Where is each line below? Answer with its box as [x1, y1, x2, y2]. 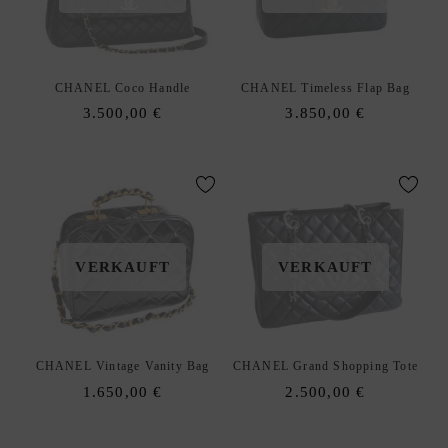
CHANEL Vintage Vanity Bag [35, 359, 210, 374]
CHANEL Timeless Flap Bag [240, 81, 410, 95]
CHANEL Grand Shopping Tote [232, 359, 418, 374]
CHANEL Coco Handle [54, 81, 191, 95]
